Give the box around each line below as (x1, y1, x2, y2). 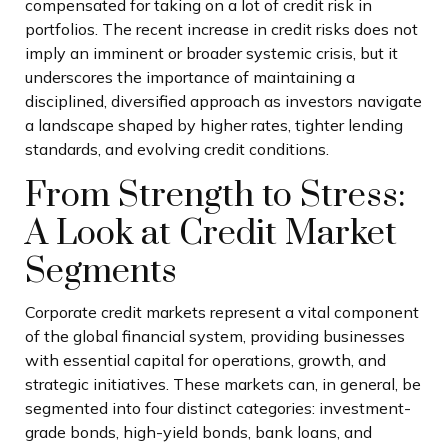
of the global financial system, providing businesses (25, 326, 405, 347)
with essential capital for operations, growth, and (25, 350, 386, 371)
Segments (25, 249, 177, 294)
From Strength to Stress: (25, 173, 406, 218)
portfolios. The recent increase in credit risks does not (25, 18, 418, 39)
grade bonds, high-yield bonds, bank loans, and (25, 422, 372, 443)
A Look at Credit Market (25, 211, 397, 256)
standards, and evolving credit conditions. (25, 138, 329, 159)
